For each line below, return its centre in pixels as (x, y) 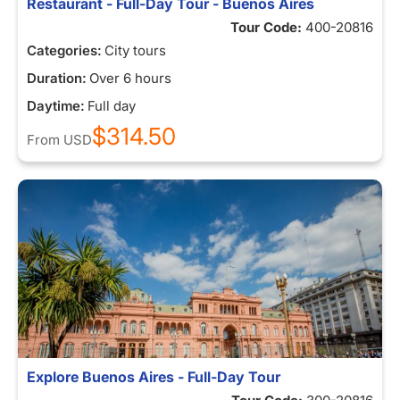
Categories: (64, 50)
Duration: (57, 78)
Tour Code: (268, 27)
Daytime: (56, 106)
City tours (135, 50)
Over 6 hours (130, 78)
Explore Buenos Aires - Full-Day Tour (154, 377)
